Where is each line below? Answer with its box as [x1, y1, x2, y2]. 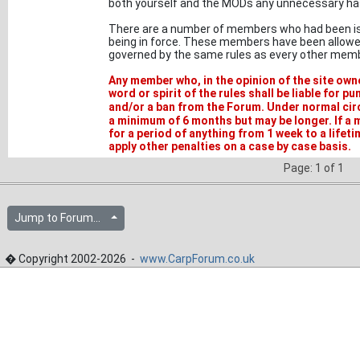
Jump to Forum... [14, 211, 108, 224]
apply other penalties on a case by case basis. [108, 139, 351, 153]
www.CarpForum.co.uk [140, 252, 255, 265]
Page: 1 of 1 [284, 162, 344, 174]
